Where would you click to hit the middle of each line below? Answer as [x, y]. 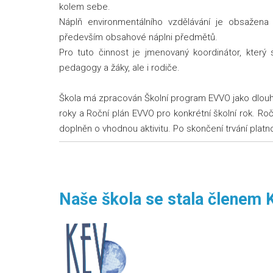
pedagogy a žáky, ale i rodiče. [119, 68]
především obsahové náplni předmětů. [138, 37]
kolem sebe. [85, 7]
